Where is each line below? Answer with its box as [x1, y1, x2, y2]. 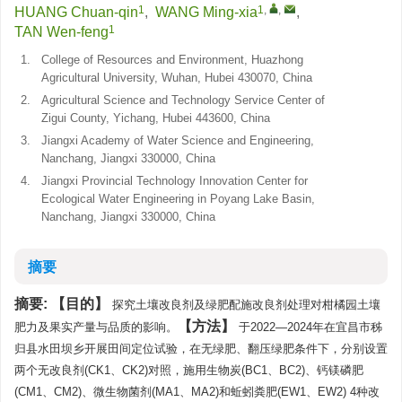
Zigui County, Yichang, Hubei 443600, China [41, 111, 270, 125]
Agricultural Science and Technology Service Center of [41, 93, 325, 107]
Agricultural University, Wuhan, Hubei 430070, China [41, 71, 312, 84]
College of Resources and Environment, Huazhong [41, 53, 303, 66]
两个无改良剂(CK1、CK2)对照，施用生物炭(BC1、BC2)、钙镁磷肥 [14, 363, 363, 377]
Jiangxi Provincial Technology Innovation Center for [41, 174, 308, 188]
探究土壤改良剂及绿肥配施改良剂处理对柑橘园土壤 [112, 298, 380, 311]
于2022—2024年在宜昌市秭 [239, 320, 382, 334]
